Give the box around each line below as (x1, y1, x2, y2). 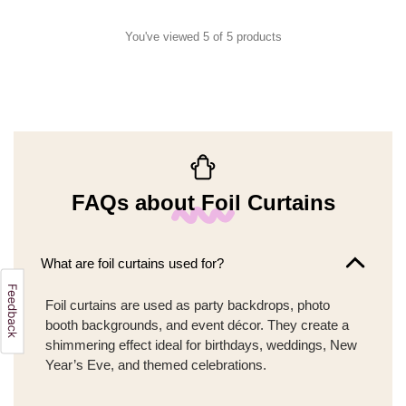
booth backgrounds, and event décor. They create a (45, 316, 349, 333)
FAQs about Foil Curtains (71, 190, 335, 215)
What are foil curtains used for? (41, 255, 224, 271)
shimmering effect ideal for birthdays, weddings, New (45, 336, 357, 353)
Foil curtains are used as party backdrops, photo (45, 296, 330, 313)
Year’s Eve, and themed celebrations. (45, 356, 266, 372)
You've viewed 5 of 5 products (124, 30, 282, 43)
